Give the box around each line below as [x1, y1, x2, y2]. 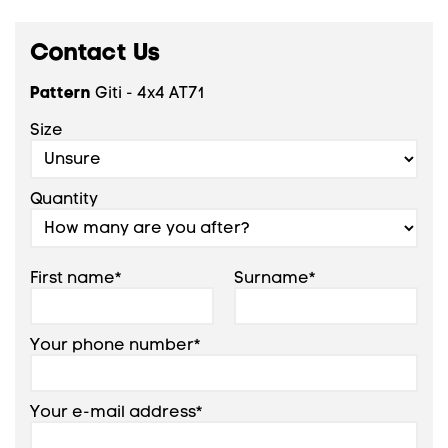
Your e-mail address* [30, 401, 203, 421]
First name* [30, 267, 122, 287]
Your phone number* [30, 334, 201, 354]
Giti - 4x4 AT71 [91, 82, 204, 102]
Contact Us [30, 36, 160, 66]
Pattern [30, 82, 91, 102]
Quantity [30, 188, 98, 208]
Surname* [234, 267, 316, 287]
